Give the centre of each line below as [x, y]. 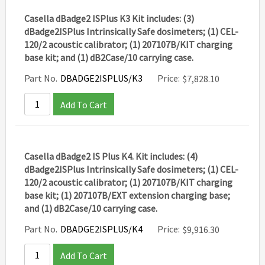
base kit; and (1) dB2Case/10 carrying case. [109, 57]
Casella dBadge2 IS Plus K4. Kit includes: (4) [111, 156]
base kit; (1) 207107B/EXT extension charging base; [127, 195]
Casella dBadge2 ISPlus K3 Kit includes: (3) [109, 18]
